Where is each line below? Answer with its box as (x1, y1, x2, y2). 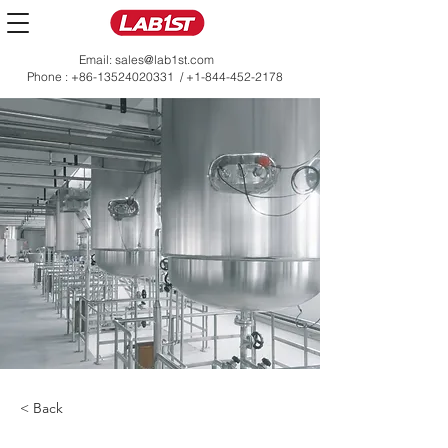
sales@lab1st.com (115, 52, 214, 67)
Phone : (27, 69, 71, 84)
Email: (79, 52, 115, 67)
